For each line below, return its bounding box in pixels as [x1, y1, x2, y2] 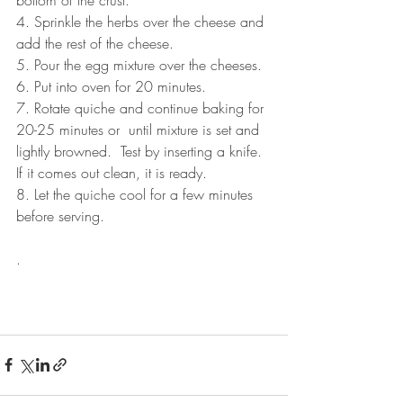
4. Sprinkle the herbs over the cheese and [16, 11, 268, 31]
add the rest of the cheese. [16, 32, 174, 53]
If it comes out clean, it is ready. [16, 162, 207, 183]
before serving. [16, 205, 104, 226]
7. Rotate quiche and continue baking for [16, 97, 268, 118]
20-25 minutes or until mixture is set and [16, 119, 264, 139]
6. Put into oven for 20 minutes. [16, 76, 206, 96]
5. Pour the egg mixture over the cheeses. [16, 54, 262, 75]
